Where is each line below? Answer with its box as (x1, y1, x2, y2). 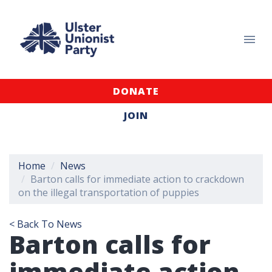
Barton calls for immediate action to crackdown (30, 172, 244, 186)
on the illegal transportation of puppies (18, 186, 199, 199)
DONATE (113, 84, 159, 98)
